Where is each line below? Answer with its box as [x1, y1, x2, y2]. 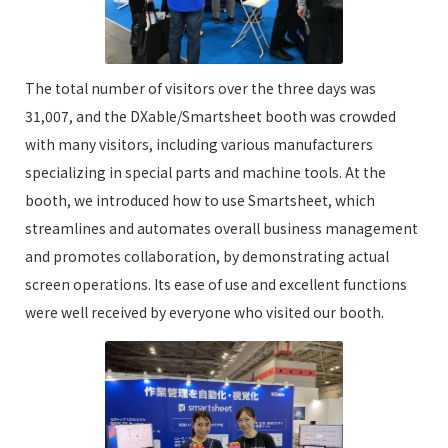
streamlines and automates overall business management [25, 218, 418, 238]
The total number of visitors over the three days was [25, 78, 376, 98]
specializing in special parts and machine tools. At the [25, 162, 386, 182]
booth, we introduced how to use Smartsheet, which [25, 190, 375, 210]
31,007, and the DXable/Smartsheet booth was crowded [25, 106, 396, 126]
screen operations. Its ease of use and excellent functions [25, 274, 407, 294]
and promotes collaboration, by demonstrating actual [25, 246, 389, 266]
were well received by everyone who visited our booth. [25, 302, 384, 322]
